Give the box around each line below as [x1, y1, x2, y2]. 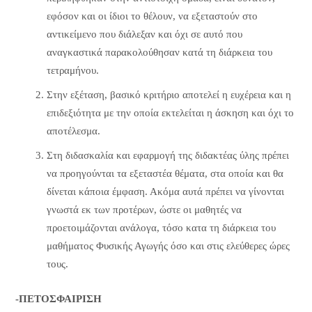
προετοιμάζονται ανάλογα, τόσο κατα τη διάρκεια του [46, 221, 276, 233]
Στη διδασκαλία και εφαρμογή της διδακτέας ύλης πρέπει [46, 149, 289, 161]
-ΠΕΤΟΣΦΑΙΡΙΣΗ [15, 292, 102, 304]
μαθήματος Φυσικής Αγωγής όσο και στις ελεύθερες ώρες [46, 240, 290, 251]
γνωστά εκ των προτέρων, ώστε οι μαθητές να [46, 203, 242, 215]
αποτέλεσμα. [46, 125, 100, 136]
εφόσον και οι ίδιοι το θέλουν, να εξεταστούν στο [46, 10, 258, 22]
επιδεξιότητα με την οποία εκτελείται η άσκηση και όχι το [46, 107, 294, 118]
